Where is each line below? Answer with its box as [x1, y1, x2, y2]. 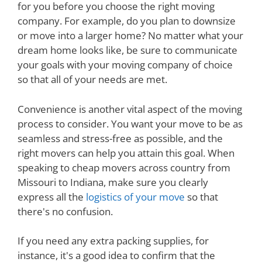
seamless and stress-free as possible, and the [18, 131, 223, 145]
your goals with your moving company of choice [18, 58, 233, 71]
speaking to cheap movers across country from [18, 160, 230, 174]
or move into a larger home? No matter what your [18, 29, 243, 42]
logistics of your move [86, 189, 185, 204]
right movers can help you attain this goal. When [18, 146, 235, 160]
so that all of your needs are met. [18, 73, 167, 86]
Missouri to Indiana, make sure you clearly [18, 175, 208, 189]
